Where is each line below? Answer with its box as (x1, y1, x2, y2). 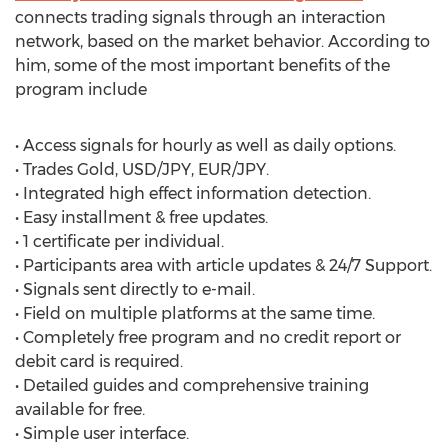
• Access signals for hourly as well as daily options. (15, 136, 396, 155)
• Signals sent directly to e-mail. (15, 280, 255, 299)
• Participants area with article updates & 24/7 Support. (15, 256, 432, 275)
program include (15, 80, 147, 99)
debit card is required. (15, 352, 183, 371)
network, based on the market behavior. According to (15, 32, 430, 51)
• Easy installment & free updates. (15, 208, 268, 227)
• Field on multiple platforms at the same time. (15, 304, 375, 323)
